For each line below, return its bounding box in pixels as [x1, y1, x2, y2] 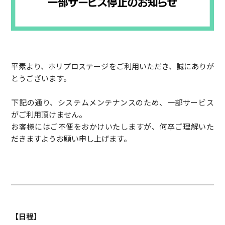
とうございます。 [11, 72, 71, 83]
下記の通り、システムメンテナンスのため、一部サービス [11, 96, 214, 107]
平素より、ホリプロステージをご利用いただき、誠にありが [11, 60, 214, 71]
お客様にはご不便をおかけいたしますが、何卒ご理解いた [11, 121, 214, 132]
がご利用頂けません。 [11, 108, 87, 120]
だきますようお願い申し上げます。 [11, 133, 132, 144]
